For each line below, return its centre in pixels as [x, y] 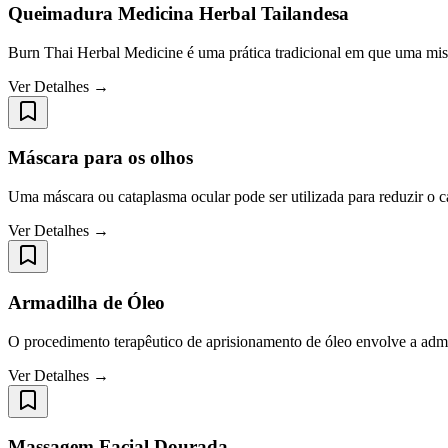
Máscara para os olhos [100, 158]
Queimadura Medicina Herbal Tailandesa [178, 13]
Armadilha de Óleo [86, 302]
